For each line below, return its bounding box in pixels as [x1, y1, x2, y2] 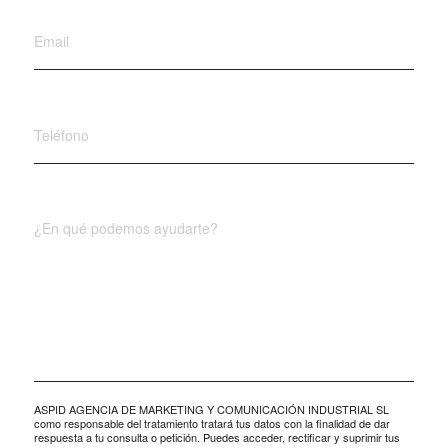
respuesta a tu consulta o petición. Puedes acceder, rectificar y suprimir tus [33, 429, 400, 446]
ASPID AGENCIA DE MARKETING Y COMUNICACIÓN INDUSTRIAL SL [33, 401, 389, 418]
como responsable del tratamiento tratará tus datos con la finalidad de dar [33, 415, 390, 432]
